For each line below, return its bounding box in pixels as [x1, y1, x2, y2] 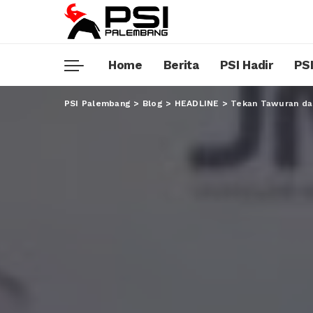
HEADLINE [174, 98, 219, 108]
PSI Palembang [64, 98, 131, 108]
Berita [163, 57, 199, 72]
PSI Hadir [219, 57, 273, 72]
